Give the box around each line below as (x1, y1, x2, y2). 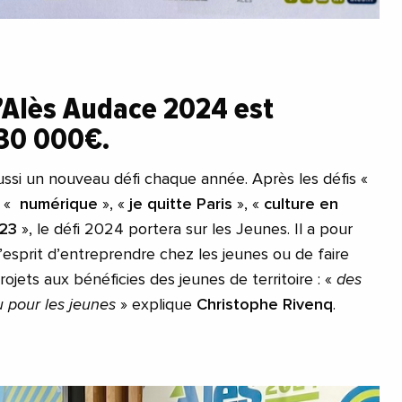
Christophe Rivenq (197, 296, 333, 313)
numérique (20, 196, 98, 213)
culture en (264, 196, 338, 213)
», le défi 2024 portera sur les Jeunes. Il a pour (17, 221, 353, 238)
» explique (120, 296, 197, 313)
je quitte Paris (129, 196, 232, 213)
